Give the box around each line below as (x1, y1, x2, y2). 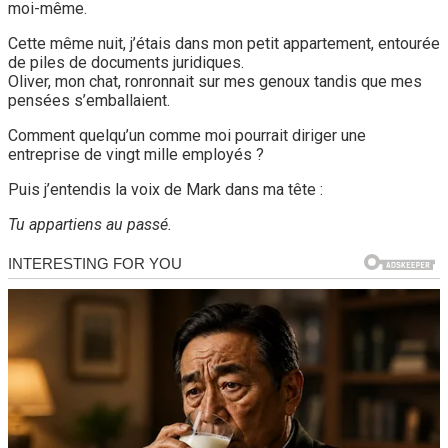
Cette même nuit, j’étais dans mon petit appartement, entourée (8, 33, 440, 53)
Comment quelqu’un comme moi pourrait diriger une (8, 125, 366, 145)
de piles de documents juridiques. (8, 52, 244, 72)
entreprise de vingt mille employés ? (8, 144, 264, 164)
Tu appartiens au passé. (8, 214, 172, 234)
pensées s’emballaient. (8, 90, 170, 110)
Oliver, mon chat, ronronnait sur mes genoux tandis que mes (8, 71, 422, 91)
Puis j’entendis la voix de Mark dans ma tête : (8, 179, 323, 199)
